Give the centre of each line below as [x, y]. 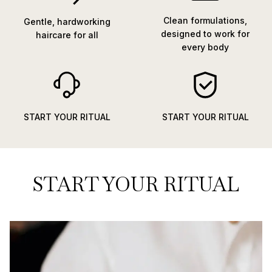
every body [205, 47]
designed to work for [205, 33]
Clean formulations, [205, 20]
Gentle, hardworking [67, 22]
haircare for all [67, 35]
